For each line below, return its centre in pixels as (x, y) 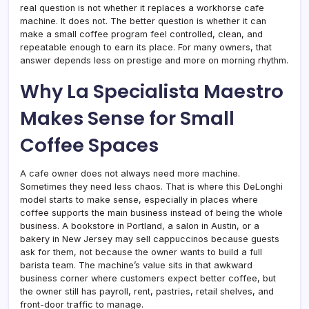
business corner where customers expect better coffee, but (148, 278)
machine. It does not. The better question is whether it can (143, 21)
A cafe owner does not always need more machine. (130, 173)
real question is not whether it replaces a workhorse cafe (142, 8)
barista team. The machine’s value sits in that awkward (136, 265)
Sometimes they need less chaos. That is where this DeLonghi (151, 186)
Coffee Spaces (89, 145)
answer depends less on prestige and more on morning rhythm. (154, 60)
